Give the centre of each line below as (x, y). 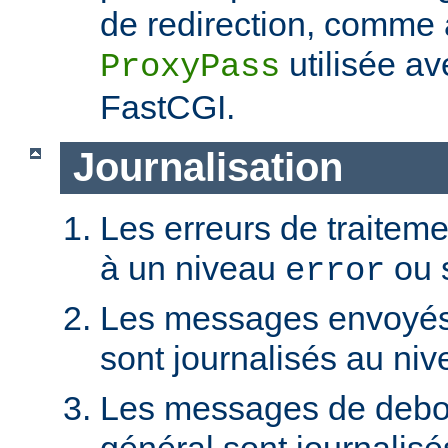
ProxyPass (190, 66)
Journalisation (207, 167)
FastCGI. (167, 106)
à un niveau (192, 268)
